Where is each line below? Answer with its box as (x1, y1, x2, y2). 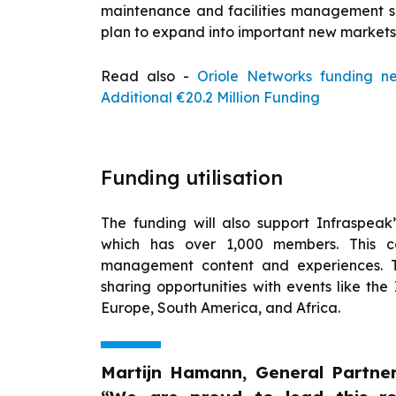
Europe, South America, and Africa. (101, 298, 340, 316)
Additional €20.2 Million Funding (101, 88, 320, 106)
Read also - (101, 66, 197, 85)
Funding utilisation (101, 164, 283, 190)
